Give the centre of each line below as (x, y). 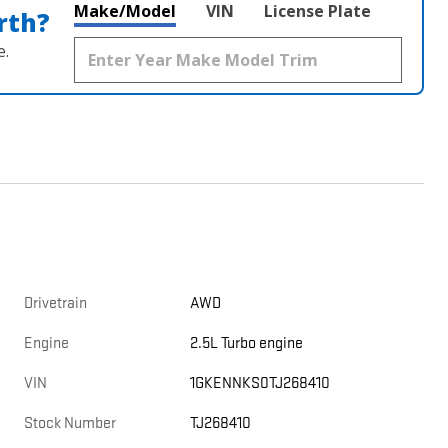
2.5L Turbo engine (247, 344)
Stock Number (70, 424)
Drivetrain (55, 304)
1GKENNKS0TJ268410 (260, 384)
